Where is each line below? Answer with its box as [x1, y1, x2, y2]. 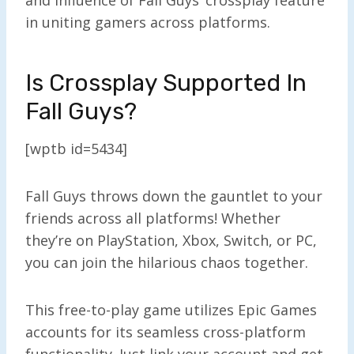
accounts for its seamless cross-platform [25, 322, 306, 341]
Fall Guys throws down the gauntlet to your [25, 186, 322, 205]
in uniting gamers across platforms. [25, 12, 270, 32]
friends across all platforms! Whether [25, 208, 281, 228]
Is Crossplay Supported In [25, 68, 307, 97]
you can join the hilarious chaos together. [25, 252, 312, 272]
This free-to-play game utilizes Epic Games [25, 299, 317, 319]
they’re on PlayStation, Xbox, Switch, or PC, [25, 230, 317, 250]
